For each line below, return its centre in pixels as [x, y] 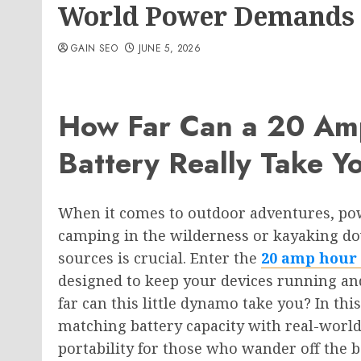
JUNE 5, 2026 [169, 48]
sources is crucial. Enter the [160, 258]
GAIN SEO [94, 48]
